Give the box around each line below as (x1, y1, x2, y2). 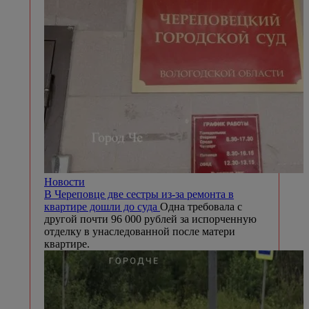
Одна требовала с (160, 200, 242, 212)
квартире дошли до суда (44, 200, 160, 212)
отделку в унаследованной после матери (44, 225, 235, 237)
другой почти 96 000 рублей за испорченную (44, 212, 257, 225)
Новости (44, 175, 85, 188)
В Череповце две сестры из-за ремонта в (44, 188, 234, 200)
